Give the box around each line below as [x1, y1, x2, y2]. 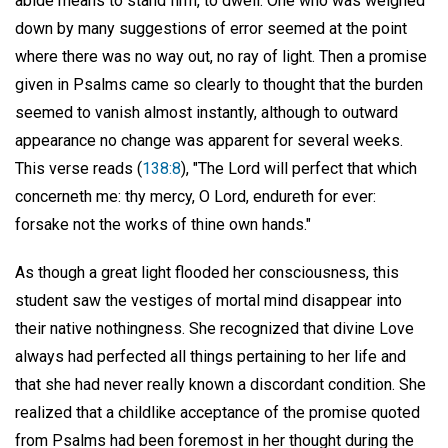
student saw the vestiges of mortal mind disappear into [15, 291, 402, 311]
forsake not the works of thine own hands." [15, 214, 311, 234]
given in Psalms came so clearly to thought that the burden [15, 74, 423, 94]
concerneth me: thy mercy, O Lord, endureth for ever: [15, 186, 376, 206]
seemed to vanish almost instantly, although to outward [15, 102, 398, 122]
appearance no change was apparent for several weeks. [15, 130, 403, 150]
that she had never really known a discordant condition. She [15, 375, 426, 395]
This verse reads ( [15, 158, 142, 178]
